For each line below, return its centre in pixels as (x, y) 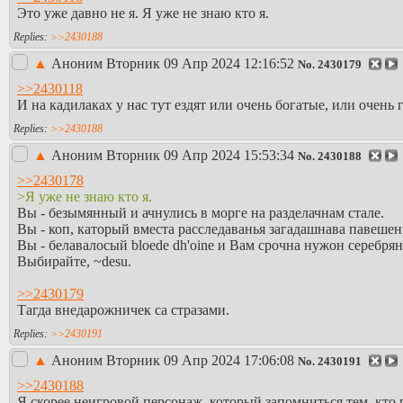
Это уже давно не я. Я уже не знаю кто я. (143, 13)
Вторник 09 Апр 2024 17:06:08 (200, 361)
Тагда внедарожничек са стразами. (123, 309)
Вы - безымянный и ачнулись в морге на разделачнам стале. (201, 212)
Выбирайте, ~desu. (74, 261)
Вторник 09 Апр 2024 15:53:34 (200, 156)
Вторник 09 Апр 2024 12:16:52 (200, 64)
